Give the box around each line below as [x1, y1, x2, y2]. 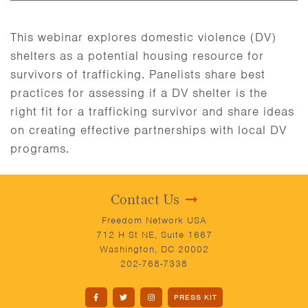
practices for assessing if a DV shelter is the [10, 85, 267, 100]
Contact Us [110, 191, 180, 208]
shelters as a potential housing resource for [10, 48, 264, 63]
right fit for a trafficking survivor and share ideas [10, 104, 294, 119]
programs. [10, 141, 69, 156]
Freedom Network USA [101, 214, 207, 226]
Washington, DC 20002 [99, 243, 209, 255]
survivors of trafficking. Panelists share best [10, 67, 265, 82]
